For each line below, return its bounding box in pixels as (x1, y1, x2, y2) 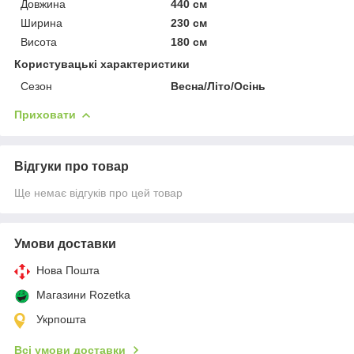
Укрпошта (36, 312, 86, 326)
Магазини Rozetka (36, 288, 130, 301)
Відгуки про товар (14, 159, 129, 173)
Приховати (14, 107, 76, 121)
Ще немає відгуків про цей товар (14, 186, 183, 199)
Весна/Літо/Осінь (171, 79, 266, 92)
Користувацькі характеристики (14, 57, 190, 70)
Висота (21, 35, 57, 48)
